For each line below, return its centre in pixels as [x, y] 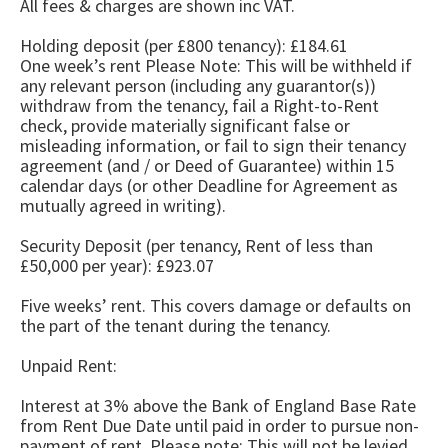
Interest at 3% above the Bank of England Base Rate [218, 405]
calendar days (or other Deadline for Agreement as [209, 185]
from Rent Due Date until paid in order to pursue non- [219, 425]
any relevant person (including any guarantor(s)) [198, 85]
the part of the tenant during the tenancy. [175, 325]
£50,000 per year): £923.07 [117, 265]
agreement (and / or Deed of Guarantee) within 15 [207, 165]
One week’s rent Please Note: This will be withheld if [216, 65]
